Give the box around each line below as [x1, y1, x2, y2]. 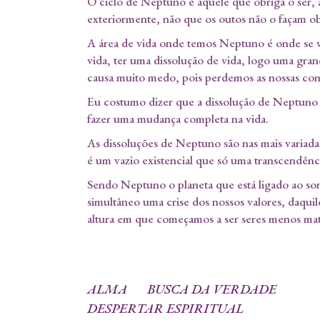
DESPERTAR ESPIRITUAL [87, 299, 244, 318]
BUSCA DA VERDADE [147, 279, 276, 298]
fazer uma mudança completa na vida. [87, 111, 269, 127]
